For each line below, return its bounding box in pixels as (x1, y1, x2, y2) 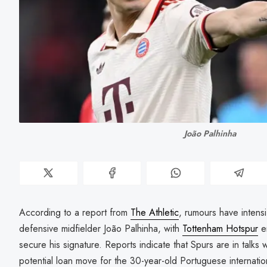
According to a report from (19, 205, 131, 219)
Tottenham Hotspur (182, 221, 258, 235)
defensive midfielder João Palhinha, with (19, 221, 182, 235)
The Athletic (131, 205, 179, 219)
